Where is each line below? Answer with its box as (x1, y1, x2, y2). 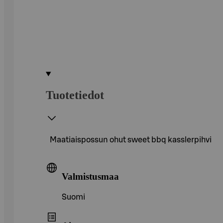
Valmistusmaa (62, 171, 119, 182)
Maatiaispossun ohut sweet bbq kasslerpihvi (50, 135, 212, 144)
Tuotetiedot (46, 88, 104, 102)
